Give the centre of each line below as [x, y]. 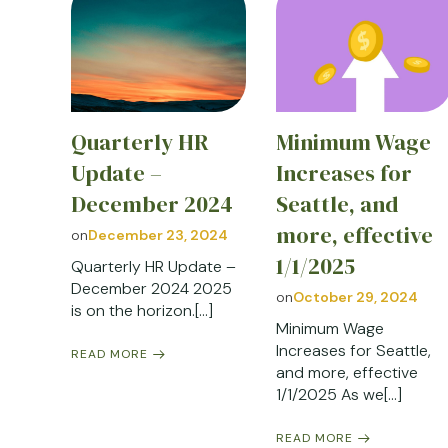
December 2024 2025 [151, 289]
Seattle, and [337, 205]
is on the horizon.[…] [142, 311]
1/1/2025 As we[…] [339, 395]
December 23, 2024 [158, 235]
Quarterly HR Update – [153, 267]
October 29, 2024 [356, 297]
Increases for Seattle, [354, 351]
